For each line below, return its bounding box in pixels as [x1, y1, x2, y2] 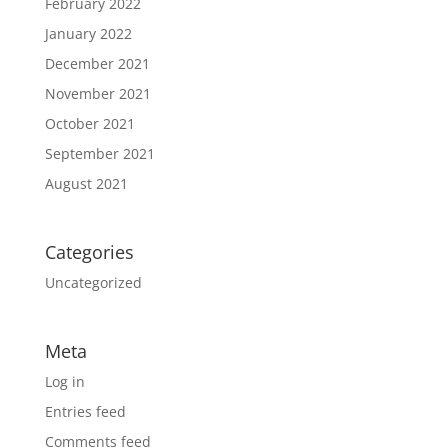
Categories [44, 239, 134, 264]
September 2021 [44, 143, 155, 163]
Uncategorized [44, 272, 142, 292]
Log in [44, 372, 85, 392]
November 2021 [44, 83, 151, 103]
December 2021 [44, 53, 150, 73]
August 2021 [44, 173, 128, 193]
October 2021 [44, 113, 135, 133]
